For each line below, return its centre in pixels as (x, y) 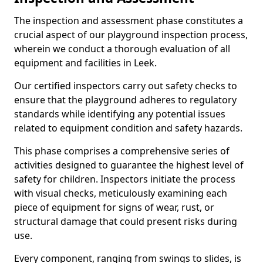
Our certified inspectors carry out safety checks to (126, 86)
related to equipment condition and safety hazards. (128, 128)
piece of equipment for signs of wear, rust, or (114, 207)
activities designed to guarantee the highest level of (129, 165)
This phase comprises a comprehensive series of (122, 151)
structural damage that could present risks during (126, 221)
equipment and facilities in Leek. (85, 63)
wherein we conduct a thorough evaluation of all (122, 49)
